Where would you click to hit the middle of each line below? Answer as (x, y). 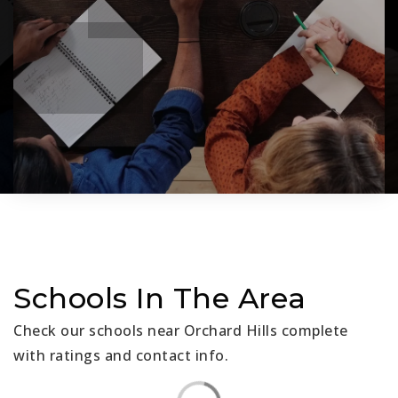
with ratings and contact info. (121, 355)
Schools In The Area (160, 298)
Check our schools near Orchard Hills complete (181, 330)
